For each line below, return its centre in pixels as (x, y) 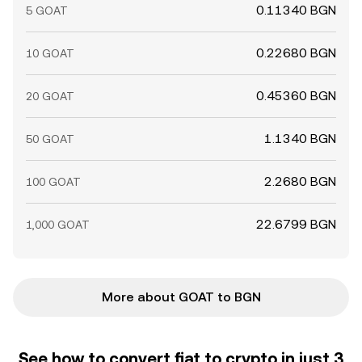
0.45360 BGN (296, 96)
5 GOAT (47, 11)
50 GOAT (50, 139)
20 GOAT (50, 96)
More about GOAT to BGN (181, 297)
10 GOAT (50, 53)
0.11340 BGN (296, 10)
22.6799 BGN (296, 224)
